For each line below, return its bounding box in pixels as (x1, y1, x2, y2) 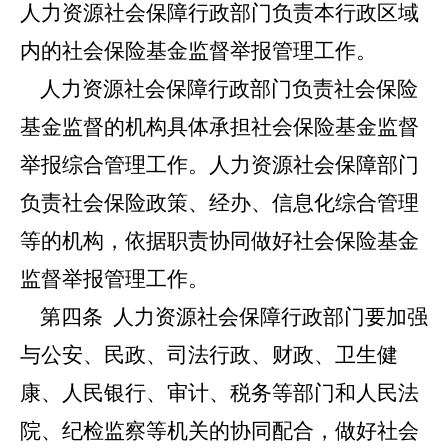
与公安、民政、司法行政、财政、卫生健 (20, 343, 398, 367)
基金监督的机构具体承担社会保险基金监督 (20, 115, 419, 139)
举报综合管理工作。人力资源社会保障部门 (20, 153, 419, 177)
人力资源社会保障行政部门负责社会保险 (20, 77, 418, 101)
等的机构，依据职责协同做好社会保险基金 (20, 229, 419, 253)
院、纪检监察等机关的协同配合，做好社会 (20, 419, 419, 443)
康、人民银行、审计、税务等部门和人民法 (20, 381, 419, 405)
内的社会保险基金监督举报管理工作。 (20, 39, 377, 63)
